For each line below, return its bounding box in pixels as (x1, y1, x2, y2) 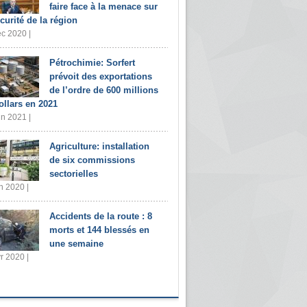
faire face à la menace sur (49, 1, 158, 12)
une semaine (49, 238, 103, 249)
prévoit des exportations (49, 71, 152, 82)
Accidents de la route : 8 (49, 211, 152, 221)
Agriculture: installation (49, 141, 149, 151)
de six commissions (49, 155, 135, 165)
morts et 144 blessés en (49, 225, 149, 235)
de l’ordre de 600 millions (49, 85, 158, 95)
